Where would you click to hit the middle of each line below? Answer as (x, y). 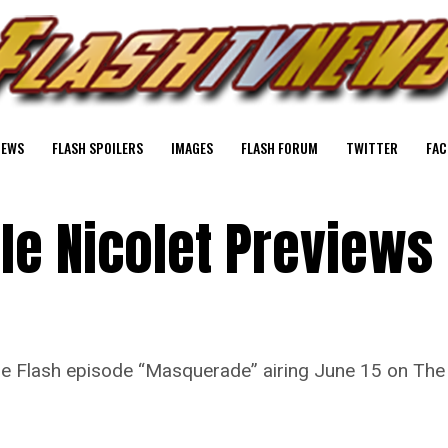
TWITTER (372, 147)
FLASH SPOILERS (97, 147)
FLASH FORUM (279, 147)
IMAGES (192, 147)
